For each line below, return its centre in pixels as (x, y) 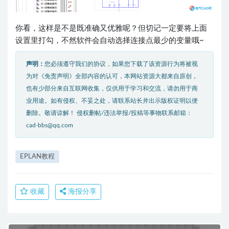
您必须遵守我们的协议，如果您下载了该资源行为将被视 (121, 64)
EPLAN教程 (37, 156)
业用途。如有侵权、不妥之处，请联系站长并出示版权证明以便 (112, 100)
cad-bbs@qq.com (50, 125)
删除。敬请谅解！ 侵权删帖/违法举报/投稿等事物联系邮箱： (109, 113)
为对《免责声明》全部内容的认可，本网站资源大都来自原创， (112, 76)
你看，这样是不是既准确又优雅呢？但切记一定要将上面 (111, 28)
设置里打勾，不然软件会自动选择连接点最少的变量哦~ (110, 40)
